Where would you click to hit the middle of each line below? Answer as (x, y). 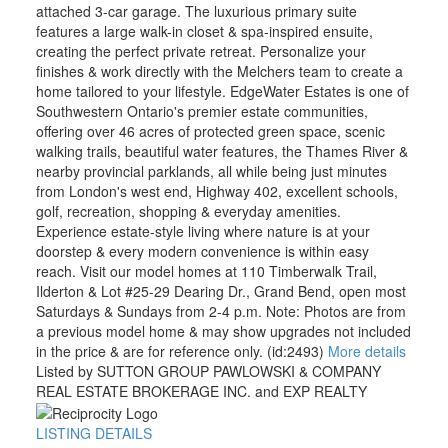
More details (366, 350)
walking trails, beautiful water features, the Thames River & (221, 150)
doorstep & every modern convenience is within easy (202, 250)
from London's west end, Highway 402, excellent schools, (216, 190)
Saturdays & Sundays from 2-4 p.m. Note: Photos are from (220, 310)
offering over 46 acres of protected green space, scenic (210, 130)
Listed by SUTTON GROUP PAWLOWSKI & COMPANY (208, 370)
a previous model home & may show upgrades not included (223, 330)
